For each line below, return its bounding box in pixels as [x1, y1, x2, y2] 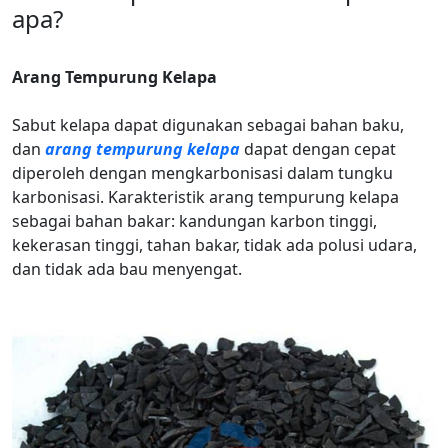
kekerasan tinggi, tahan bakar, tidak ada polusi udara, [12, 234, 417, 256]
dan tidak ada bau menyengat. [12, 258, 242, 280]
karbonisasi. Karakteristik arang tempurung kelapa [12, 186, 399, 208]
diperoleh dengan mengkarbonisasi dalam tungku [12, 162, 393, 184]
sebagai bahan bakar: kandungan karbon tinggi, [12, 210, 377, 232]
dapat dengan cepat [240, 138, 396, 160]
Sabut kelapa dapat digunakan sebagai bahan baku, [12, 114, 404, 136]
